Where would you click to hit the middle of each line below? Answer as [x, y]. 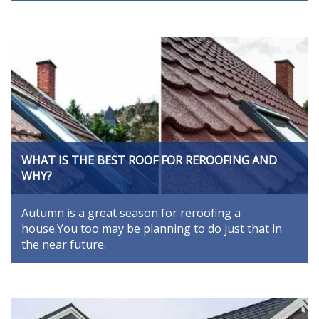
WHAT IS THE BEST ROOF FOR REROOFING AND [149, 161]
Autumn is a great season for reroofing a [131, 213]
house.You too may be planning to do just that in [152, 229]
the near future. [64, 245]
